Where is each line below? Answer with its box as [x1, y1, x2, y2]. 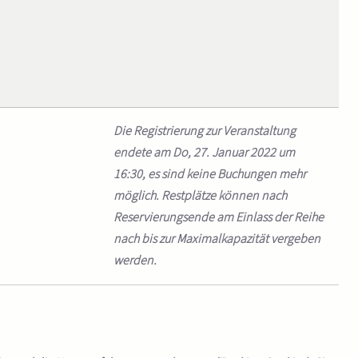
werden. [113, 251, 157, 269]
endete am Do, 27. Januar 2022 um [113, 143, 295, 161]
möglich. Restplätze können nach [113, 186, 287, 205]
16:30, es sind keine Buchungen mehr [113, 165, 306, 183]
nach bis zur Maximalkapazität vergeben [113, 229, 320, 248]
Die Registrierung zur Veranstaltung [113, 121, 296, 140]
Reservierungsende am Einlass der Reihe [113, 208, 324, 226]
